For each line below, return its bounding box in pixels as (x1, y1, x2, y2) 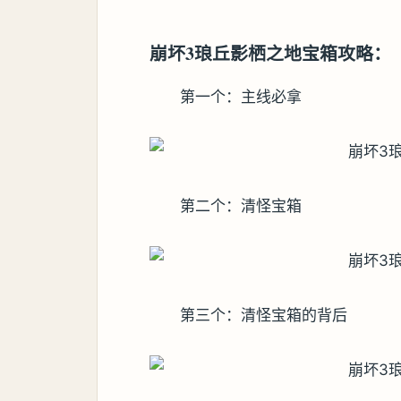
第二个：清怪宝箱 (180, 196, 303, 215)
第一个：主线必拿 (180, 87, 303, 106)
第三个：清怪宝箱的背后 (180, 305, 348, 324)
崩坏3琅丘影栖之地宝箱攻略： (149, 39, 392, 66)
